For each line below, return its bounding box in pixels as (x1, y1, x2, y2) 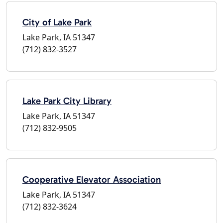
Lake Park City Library (22, 95, 111, 107)
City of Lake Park (22, 16, 92, 28)
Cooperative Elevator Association (22, 173, 161, 185)
